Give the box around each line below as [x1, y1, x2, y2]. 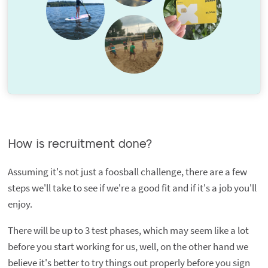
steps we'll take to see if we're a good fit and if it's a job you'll [7, 181, 257, 195]
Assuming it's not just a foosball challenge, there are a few [7, 165, 247, 179]
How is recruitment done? [7, 138, 152, 151]
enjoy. [7, 197, 32, 211]
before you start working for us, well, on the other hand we [7, 240, 248, 254]
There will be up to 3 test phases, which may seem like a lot [7, 224, 249, 237]
